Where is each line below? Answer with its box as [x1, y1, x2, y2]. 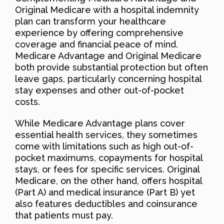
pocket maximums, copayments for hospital [15, 152, 202, 163]
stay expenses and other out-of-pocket [15, 85, 184, 96]
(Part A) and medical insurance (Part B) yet [15, 187, 195, 198]
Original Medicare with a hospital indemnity [15, 4, 199, 15]
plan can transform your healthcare [15, 16, 166, 27]
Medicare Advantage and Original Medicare [15, 50, 201, 61]
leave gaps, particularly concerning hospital [15, 73, 201, 84]
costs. [15, 96, 40, 107]
